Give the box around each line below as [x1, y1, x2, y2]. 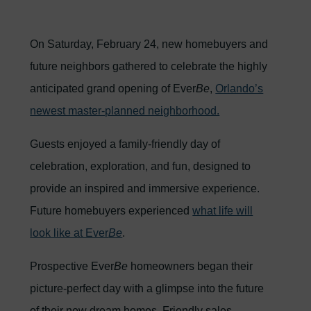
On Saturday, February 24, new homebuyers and [30, 38, 269, 50]
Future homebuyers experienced [30, 205, 193, 217]
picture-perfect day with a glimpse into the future [30, 283, 264, 294]
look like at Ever [30, 227, 109, 239]
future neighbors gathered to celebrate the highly [30, 60, 268, 72]
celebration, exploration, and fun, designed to [30, 160, 251, 172]
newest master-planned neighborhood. [30, 105, 220, 117]
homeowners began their [128, 260, 253, 272]
